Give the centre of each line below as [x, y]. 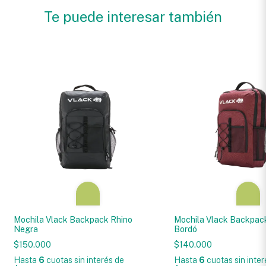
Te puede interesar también [133, 17]
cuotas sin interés [79, 260]
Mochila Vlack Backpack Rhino [73, 219]
